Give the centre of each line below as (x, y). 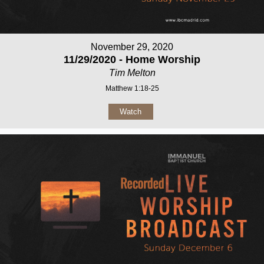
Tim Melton (132, 72)
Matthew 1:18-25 (132, 88)
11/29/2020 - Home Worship (132, 59)
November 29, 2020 (132, 47)
